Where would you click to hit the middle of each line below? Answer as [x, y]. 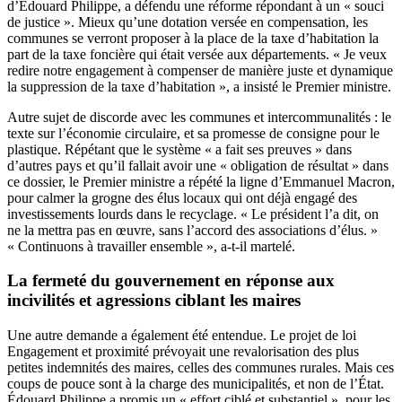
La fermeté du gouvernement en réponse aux [171, 281]
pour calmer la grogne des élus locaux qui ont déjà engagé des [182, 197]
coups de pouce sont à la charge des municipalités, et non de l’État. [196, 384]
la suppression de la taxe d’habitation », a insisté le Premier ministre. [199, 86]
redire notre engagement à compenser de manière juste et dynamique [200, 70]
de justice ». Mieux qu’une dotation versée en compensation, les [188, 22]
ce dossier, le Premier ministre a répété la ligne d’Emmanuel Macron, [201, 181]
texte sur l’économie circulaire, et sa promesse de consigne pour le [193, 133]
